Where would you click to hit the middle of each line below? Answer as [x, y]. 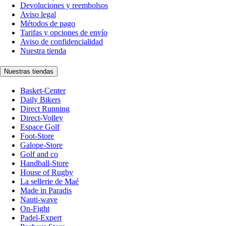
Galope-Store [41, 145]
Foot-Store [37, 136]
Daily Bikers [40, 99]
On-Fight [35, 208]
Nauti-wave [39, 199]
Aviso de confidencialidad [62, 42]
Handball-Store [44, 163]
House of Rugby [47, 172]
